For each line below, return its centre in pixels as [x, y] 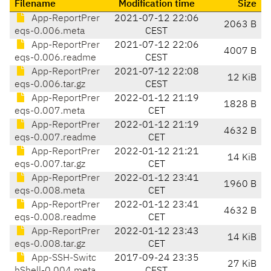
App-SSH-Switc [63, 259]
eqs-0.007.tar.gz [50, 165]
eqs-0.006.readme [55, 58]
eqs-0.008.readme [55, 218]
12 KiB [242, 78]
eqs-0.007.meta [50, 112]
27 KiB [242, 265]
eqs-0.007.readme [55, 138]
